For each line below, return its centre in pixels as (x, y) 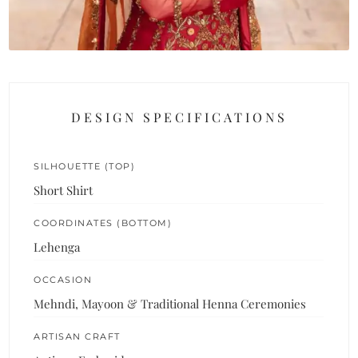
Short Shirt (64, 191)
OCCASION (63, 280)
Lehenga (57, 247)
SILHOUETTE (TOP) (85, 167)
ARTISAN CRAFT (77, 337)
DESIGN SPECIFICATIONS (179, 117)
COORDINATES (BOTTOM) (103, 223)
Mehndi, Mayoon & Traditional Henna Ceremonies (170, 304)
